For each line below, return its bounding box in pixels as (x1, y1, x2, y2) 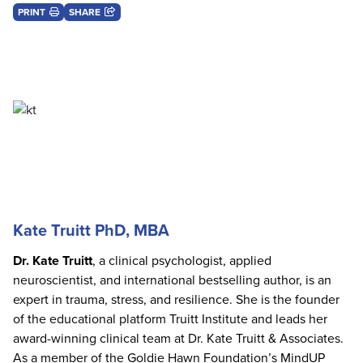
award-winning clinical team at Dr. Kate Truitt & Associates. (13, 329, 344, 348)
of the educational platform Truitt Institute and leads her (13, 310, 327, 329)
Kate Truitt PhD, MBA (13, 218, 169, 243)
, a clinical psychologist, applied (92, 251, 271, 271)
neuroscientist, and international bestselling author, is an (13, 271, 331, 290)
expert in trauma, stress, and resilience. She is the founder (13, 290, 340, 310)
